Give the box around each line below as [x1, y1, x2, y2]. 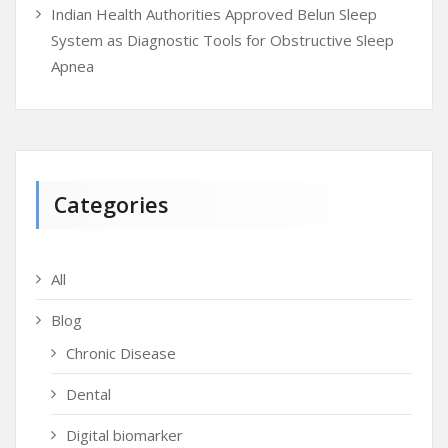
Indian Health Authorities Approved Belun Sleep [51, 4, 377, 24]
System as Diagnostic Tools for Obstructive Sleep [51, 30, 394, 50]
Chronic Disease [66, 343, 176, 363]
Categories [54, 190, 168, 219]
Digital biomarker [66, 425, 183, 445]
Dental [66, 384, 111, 404]
